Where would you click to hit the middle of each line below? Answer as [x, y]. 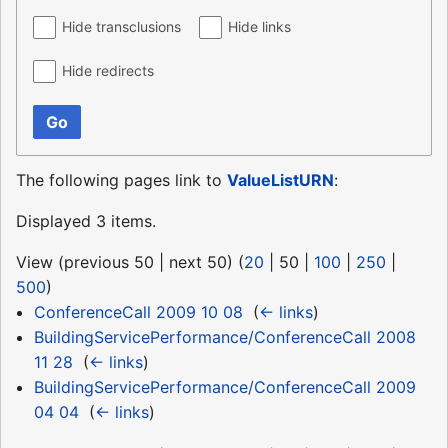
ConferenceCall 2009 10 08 [138, 312]
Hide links [260, 27]
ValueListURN [280, 180]
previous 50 [109, 262]
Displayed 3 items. [86, 221]
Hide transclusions [121, 27]
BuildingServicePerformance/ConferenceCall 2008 [224, 337]
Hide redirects [108, 71]
